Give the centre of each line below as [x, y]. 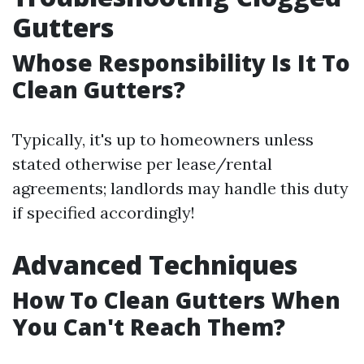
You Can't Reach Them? [149, 327]
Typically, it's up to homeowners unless [163, 139]
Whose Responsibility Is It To [181, 63]
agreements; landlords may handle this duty [180, 188]
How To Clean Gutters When [176, 300]
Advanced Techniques [155, 264]
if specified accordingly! [104, 212]
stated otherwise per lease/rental [142, 164]
